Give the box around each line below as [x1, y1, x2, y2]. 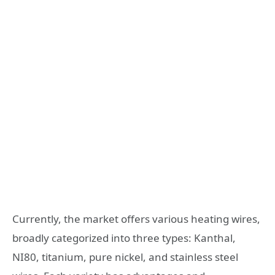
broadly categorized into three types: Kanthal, [12, 231, 236, 246]
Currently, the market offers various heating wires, [12, 212, 260, 227]
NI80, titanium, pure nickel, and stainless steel [12, 250, 238, 265]
